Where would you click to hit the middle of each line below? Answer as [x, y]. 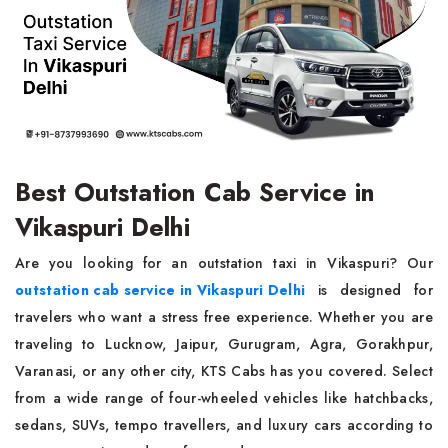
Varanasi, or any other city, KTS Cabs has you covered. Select [224, 371]
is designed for [369, 290]
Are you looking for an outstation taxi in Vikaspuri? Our [224, 263]
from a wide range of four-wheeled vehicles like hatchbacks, [224, 398]
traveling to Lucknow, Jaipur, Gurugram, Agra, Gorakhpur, [224, 344]
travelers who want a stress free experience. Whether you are [224, 317]
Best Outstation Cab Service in [195, 192]
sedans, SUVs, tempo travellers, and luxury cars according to [224, 425]
